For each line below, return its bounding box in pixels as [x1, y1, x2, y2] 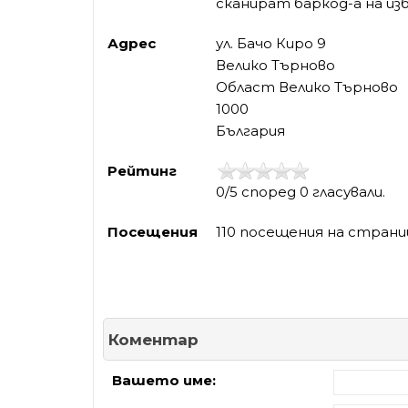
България [216, 122, 285, 139]
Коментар [108, 331, 199, 349]
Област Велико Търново [216, 78, 398, 96]
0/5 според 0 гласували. [216, 183, 385, 200]
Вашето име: [112, 372, 216, 389]
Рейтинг [107, 162, 177, 179]
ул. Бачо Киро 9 [216, 35, 326, 52]
